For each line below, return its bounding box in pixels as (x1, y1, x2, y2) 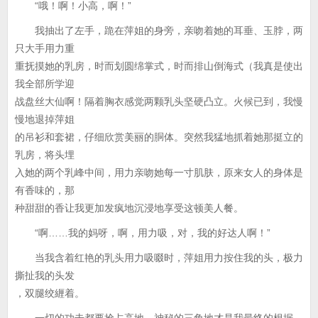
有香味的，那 (15, 185, 75, 196)
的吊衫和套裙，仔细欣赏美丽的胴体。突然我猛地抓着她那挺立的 (15, 131, 303, 143)
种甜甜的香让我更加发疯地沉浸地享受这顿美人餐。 (15, 202, 243, 214)
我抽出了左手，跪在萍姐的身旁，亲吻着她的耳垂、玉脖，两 (15, 25, 303, 36)
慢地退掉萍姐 (15, 114, 75, 125)
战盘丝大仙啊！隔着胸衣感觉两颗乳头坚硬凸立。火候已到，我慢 (15, 96, 303, 107)
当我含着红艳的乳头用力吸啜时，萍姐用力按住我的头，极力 (15, 252, 303, 263)
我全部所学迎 (15, 78, 75, 89)
